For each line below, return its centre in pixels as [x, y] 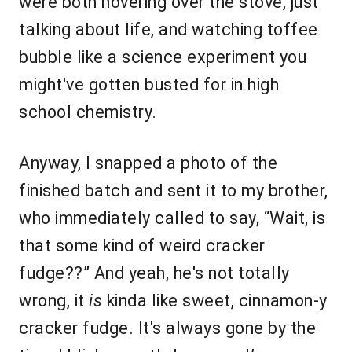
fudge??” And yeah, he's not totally [154, 273]
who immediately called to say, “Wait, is [172, 218]
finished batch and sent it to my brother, [174, 191]
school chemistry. [88, 112]
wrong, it [54, 301]
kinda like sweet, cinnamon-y [215, 301]
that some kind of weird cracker [142, 246]
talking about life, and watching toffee [169, 30]
